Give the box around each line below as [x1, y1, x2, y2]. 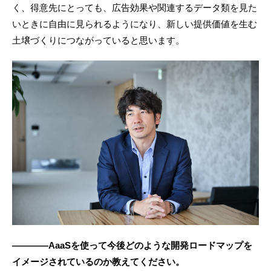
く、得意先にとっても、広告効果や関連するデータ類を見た [12, 2, 257, 13]
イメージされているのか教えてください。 [12, 256, 184, 267]
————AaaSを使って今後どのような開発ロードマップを [12, 240, 252, 251]
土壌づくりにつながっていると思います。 [12, 35, 184, 46]
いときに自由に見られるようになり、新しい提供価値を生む [12, 19, 257, 30]
